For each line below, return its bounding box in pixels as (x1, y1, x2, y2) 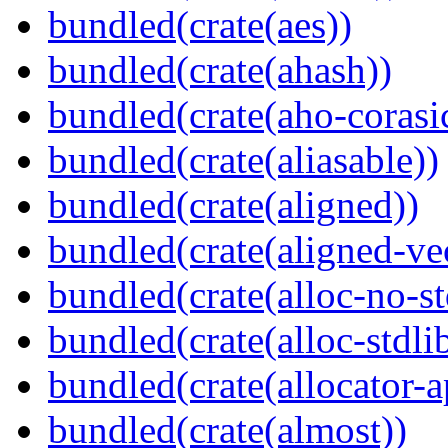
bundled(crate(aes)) (48, 3, 352, 47)
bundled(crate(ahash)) (48, 48, 392, 92)
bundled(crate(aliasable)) (48, 138, 439, 182)
